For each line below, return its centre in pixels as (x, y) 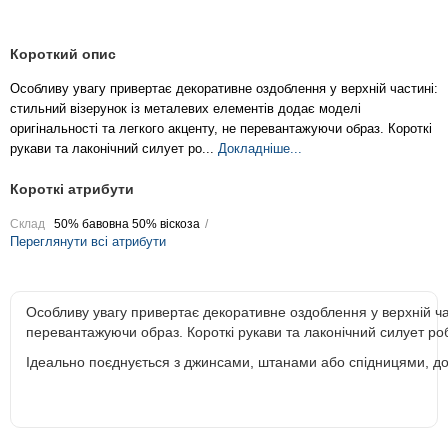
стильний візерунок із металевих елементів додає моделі (185, 108)
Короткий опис (63, 53)
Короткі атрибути (72, 188)
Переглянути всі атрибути (88, 241)
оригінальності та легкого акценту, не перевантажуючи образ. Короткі (221, 128)
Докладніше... (260, 148)
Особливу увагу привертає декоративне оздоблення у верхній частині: (224, 88)
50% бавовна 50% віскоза (127, 223)
